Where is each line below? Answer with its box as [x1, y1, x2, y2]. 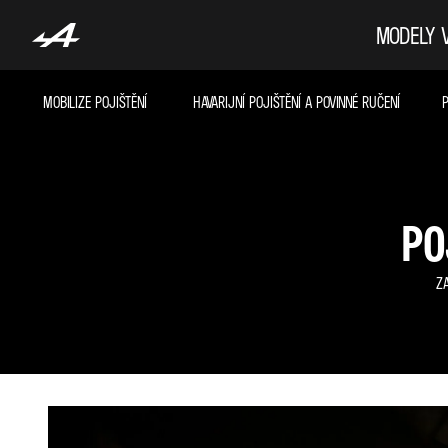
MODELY [376, 20, 435, 50]
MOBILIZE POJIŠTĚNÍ [43, 92, 147, 112]
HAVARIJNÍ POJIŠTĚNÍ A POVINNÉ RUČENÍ [192, 92, 400, 112]
